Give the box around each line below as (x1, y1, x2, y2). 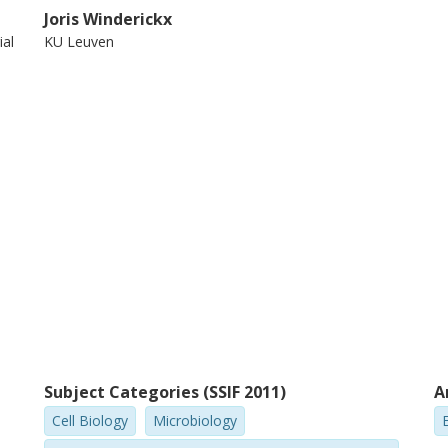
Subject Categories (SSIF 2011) (44, 381, 287, 403)
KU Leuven (44, 32, 115, 51)
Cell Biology (52, 411, 129, 430)
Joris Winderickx (44, 8, 173, 30)
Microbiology (153, 411, 238, 430)
